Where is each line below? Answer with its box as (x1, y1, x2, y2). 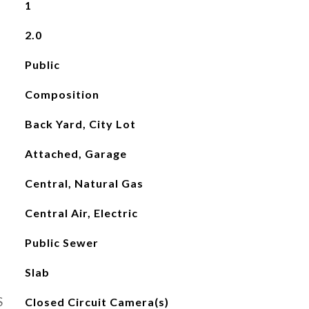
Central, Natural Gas (24, 177, 143, 190)
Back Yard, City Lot (24, 117, 136, 130)
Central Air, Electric (24, 206, 138, 219)
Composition (24, 88, 99, 101)
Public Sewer (24, 236, 99, 249)
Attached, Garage (24, 147, 127, 160)
